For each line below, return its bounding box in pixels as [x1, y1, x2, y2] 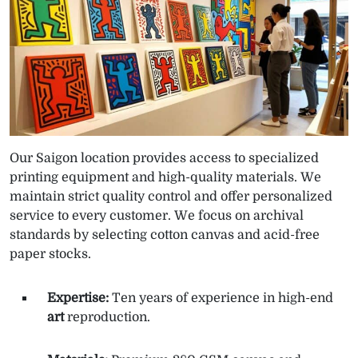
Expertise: [47, 290, 109, 305]
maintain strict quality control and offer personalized [10, 189, 332, 204]
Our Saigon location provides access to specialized [10, 150, 319, 165]
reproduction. [64, 309, 150, 324]
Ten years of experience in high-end [109, 290, 333, 305]
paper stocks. [10, 246, 91, 261]
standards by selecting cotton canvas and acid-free [10, 227, 320, 242]
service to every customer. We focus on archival [10, 208, 304, 223]
